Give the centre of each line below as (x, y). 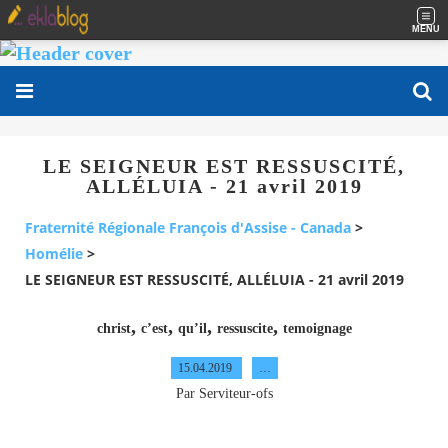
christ (113, 328)
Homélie (54, 254)
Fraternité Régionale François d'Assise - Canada (188, 228)
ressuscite (244, 328)
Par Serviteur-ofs (224, 393)
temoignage (317, 328)
